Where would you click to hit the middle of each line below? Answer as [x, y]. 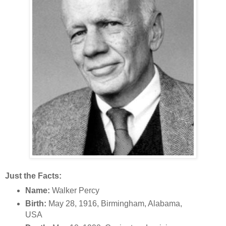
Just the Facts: [33, 176]
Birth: [36, 203]
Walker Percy [74, 190]
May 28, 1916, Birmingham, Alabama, [114, 203]
